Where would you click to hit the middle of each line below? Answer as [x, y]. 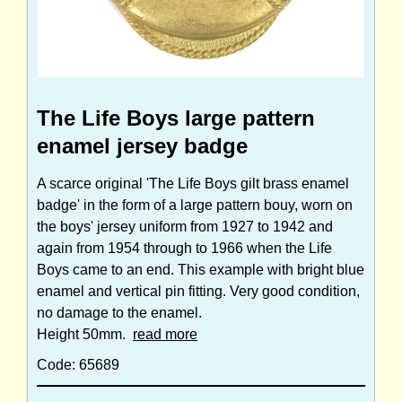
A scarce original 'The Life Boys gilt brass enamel [193, 184]
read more [165, 335]
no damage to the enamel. [119, 313]
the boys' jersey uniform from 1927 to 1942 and [185, 227]
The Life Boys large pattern [176, 118]
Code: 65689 [78, 365]
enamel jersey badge [142, 146]
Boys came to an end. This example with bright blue [201, 270]
